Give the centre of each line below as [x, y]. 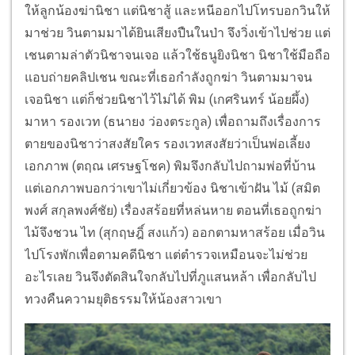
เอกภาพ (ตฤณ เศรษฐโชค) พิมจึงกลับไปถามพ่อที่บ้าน [170, 166]
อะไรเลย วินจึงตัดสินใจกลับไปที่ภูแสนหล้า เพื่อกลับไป [170, 277]
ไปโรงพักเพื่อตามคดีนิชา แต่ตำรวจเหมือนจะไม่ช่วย [166, 254]
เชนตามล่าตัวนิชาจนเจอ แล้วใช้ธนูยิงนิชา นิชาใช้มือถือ [177, 55]
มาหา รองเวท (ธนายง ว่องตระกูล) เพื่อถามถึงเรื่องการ [173, 121]
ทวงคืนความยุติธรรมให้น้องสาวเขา [123, 299]
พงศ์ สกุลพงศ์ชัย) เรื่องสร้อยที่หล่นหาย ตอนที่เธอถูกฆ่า [173, 210]
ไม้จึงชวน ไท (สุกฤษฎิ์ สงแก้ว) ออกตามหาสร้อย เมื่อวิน [175, 232]
